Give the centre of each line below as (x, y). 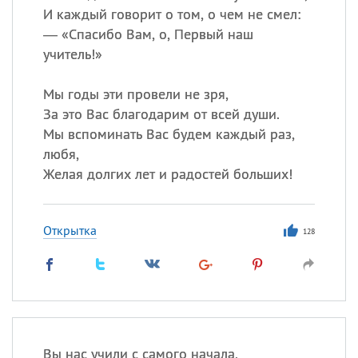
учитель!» (72, 54)
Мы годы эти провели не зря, (135, 94)
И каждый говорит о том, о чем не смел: (171, 14)
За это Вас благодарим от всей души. (161, 114)
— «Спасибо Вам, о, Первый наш (148, 34)
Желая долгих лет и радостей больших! (167, 174)
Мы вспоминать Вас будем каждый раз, (169, 134)
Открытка (70, 230)
